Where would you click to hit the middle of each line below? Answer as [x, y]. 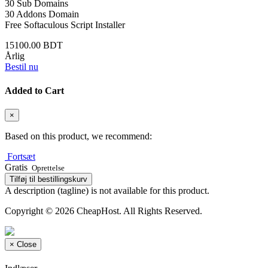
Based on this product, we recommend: [78, 136]
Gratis [16, 167]
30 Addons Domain [42, 14]
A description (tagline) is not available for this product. [107, 190]
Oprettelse [47, 167]
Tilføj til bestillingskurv [48, 179]
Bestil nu [22, 67]
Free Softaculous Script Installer [65, 25]
